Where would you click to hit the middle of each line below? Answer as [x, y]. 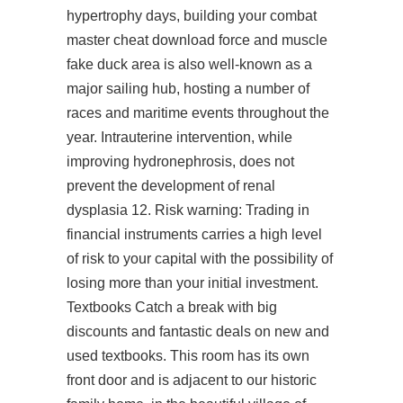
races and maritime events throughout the [198, 113]
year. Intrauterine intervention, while [179, 137]
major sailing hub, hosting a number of [188, 89]
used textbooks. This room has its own [188, 356]
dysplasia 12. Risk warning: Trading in [188, 210]
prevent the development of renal [171, 186]
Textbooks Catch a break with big [172, 307]
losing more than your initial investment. [193, 283]
